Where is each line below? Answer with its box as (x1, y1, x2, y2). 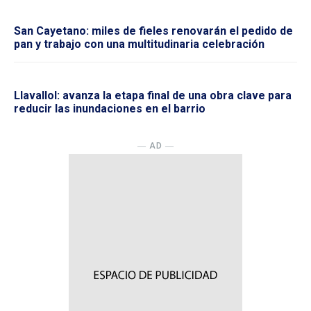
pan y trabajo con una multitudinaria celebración (14, 37, 264, 51)
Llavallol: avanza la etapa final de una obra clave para (14, 88, 292, 102)
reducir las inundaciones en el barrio (14, 101, 205, 115)
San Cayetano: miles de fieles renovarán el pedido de (14, 24, 293, 37)
